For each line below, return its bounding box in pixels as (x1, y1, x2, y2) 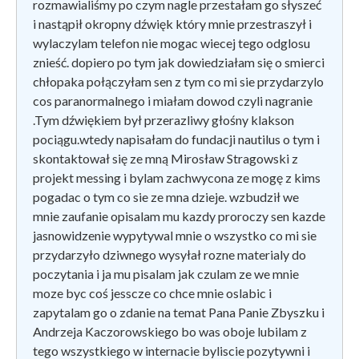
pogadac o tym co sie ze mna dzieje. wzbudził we (33, 188, 299, 204)
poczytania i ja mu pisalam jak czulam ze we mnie (33, 265, 299, 281)
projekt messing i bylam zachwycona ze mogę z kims (33, 169, 321, 185)
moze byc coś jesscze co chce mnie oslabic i (33, 284, 272, 301)
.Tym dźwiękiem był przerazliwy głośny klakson (33, 111, 294, 127)
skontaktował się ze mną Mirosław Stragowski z (33, 150, 298, 166)
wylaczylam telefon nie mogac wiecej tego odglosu (33, 34, 310, 50)
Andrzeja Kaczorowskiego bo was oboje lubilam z (33, 323, 307, 339)
